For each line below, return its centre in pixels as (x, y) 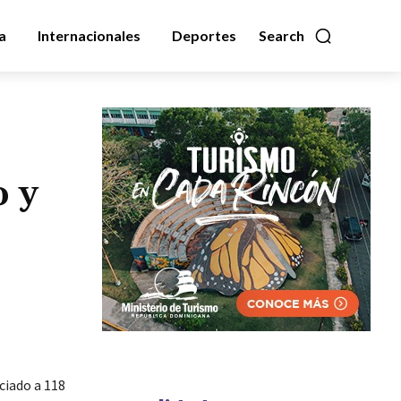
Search (282, 35)
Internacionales (89, 35)
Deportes (204, 35)
